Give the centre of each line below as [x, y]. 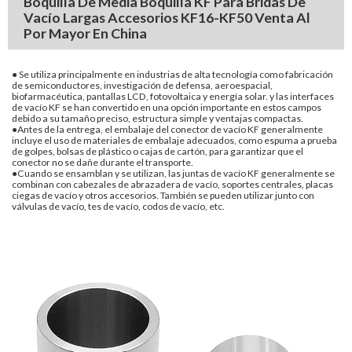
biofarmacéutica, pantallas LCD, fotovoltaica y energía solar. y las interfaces [173, 96]
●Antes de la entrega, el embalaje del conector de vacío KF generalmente [167, 129]
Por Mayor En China [85, 33]
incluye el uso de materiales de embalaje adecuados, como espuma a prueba [174, 140]
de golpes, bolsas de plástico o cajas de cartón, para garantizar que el [158, 151]
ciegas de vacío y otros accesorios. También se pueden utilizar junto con [163, 195]
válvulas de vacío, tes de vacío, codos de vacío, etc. [118, 206]
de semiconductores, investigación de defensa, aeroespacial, [142, 85]
